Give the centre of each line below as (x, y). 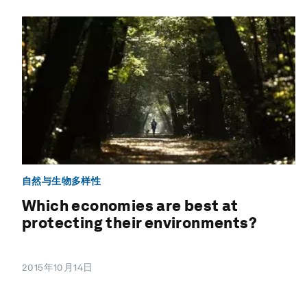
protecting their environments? (139, 222)
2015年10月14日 (58, 267)
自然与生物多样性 (62, 181)
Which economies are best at (130, 205)
